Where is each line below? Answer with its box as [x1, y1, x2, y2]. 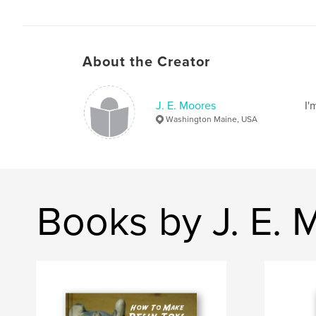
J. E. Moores [156, 98, 216, 113]
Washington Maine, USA [166, 114, 257, 124]
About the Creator [83, 53, 210, 71]
